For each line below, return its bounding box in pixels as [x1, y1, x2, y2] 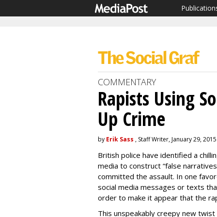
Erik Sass [106, 135, 134, 143]
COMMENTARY [98, 76, 156, 88]
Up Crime [98, 106, 165, 131]
